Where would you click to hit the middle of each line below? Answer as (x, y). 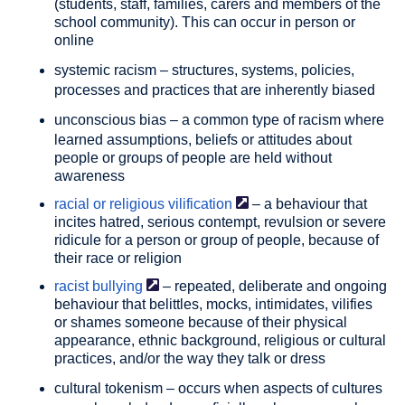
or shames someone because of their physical (201, 323)
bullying (118, 287)
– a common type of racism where (275, 120)
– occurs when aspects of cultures (273, 389)
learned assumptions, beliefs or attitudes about (203, 140)
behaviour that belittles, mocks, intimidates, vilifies (213, 305)
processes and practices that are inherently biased (215, 90)
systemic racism (105, 71)
